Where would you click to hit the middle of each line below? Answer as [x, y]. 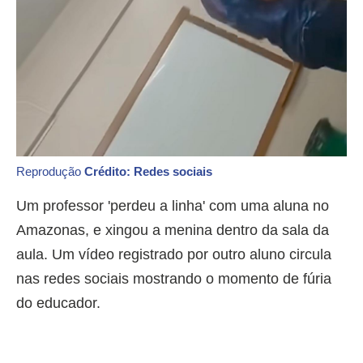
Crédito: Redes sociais [148, 171]
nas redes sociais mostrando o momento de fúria [174, 278]
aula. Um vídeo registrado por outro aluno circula [174, 254]
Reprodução [50, 171]
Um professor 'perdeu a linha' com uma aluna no [173, 205]
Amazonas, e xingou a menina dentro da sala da [173, 230]
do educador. [58, 303]
